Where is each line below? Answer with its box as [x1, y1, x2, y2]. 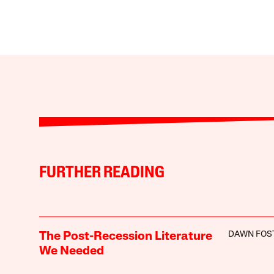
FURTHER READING [39, 165, 165, 182]
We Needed [39, 245, 104, 257]
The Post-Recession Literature [39, 230, 212, 243]
